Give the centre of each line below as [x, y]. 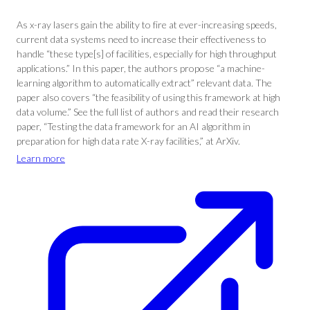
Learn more [41, 158]
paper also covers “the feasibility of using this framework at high [148, 97]
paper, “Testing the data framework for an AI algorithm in [134, 126]
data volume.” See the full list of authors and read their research [148, 112]
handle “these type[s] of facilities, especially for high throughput [147, 54]
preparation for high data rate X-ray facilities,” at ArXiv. [128, 141]
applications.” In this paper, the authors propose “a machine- [141, 68]
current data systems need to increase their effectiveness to [142, 39]
